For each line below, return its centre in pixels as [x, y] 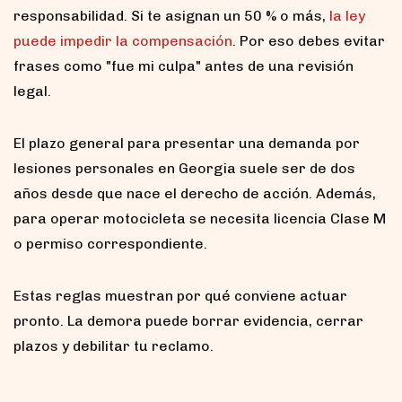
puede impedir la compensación [123, 40]
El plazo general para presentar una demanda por [187, 143]
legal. [32, 91]
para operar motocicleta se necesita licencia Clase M [200, 218]
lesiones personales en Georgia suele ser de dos [184, 168]
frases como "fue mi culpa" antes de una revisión [184, 66]
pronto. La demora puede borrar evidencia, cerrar [188, 320]
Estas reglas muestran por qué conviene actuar [180, 295]
